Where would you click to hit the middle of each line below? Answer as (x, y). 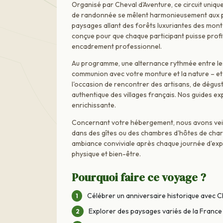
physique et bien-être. (106, 154)
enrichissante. (94, 105)
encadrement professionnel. (117, 46)
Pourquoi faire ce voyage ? (139, 177)
